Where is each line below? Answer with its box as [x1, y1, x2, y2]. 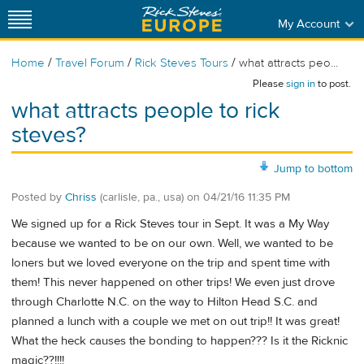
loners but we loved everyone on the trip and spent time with [11, 255, 330, 271]
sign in [286, 77, 315, 90]
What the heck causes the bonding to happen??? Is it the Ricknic [11, 333, 348, 349]
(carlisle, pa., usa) [100, 189, 184, 205]
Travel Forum [55, 55, 124, 71]
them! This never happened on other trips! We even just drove [11, 275, 335, 291]
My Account [277, 15, 340, 32]
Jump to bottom [274, 161, 353, 176]
